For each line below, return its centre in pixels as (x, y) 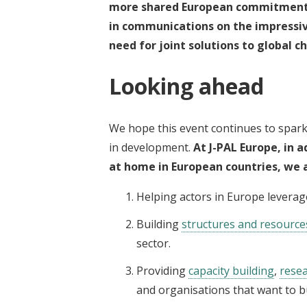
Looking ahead (186, 86)
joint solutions (199, 45)
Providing (162, 270)
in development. (150, 147)
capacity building (231, 270)
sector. (153, 243)
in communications (161, 26)
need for (134, 45)
